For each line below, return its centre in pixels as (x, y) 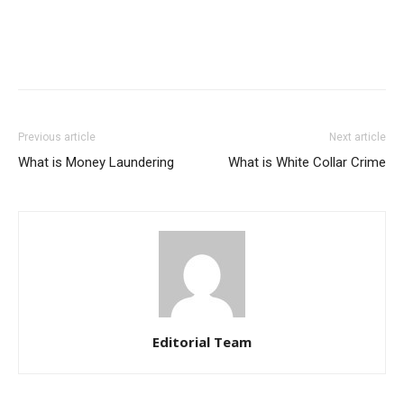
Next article (358, 138)
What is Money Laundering (96, 163)
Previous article (57, 138)
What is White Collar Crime (307, 163)
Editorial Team (202, 342)
